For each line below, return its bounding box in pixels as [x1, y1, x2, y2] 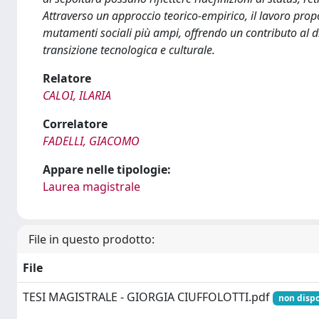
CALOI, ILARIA [43, 88, 111, 103]
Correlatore [43, 116, 108, 132]
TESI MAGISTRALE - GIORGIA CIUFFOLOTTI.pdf [23, 289, 273, 305]
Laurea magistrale [43, 179, 140, 194]
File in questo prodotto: [28, 231, 155, 247]
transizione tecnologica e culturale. [43, 42, 215, 58]
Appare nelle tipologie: [43, 162, 171, 177]
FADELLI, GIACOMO [43, 133, 140, 149]
